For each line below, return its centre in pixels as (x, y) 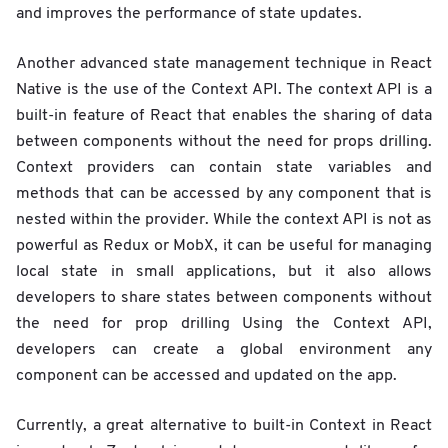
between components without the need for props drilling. (224, 141)
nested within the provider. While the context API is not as (224, 219)
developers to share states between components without (224, 297)
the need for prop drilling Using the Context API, (224, 323)
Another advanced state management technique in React (224, 63)
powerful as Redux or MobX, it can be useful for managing (224, 245)
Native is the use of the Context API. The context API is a (224, 89)
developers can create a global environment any (224, 349)
